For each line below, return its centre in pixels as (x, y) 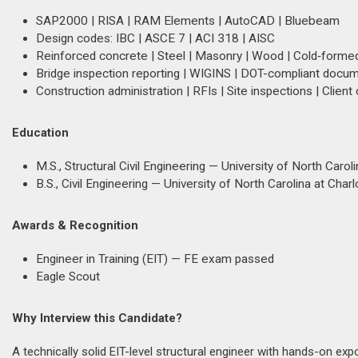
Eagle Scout (68, 276)
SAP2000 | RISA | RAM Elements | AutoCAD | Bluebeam (188, 21)
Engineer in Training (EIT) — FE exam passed (155, 259)
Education (40, 133)
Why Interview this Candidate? (97, 318)
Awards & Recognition (75, 225)
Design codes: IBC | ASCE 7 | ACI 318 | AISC (155, 38)
